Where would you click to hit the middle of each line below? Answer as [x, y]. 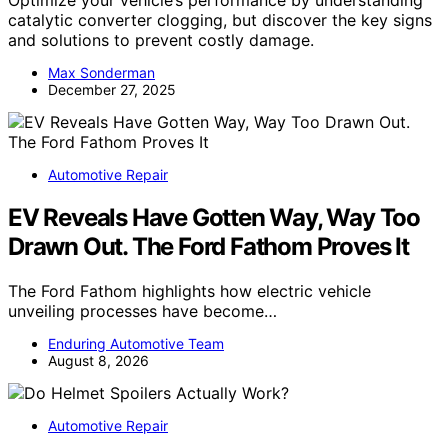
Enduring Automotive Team [136, 343]
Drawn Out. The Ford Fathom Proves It [208, 246]
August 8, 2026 [98, 360]
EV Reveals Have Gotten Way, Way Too [214, 217]
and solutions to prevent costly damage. [161, 39]
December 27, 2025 [112, 89]
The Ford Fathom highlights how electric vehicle [189, 290]
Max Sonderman [101, 72]
